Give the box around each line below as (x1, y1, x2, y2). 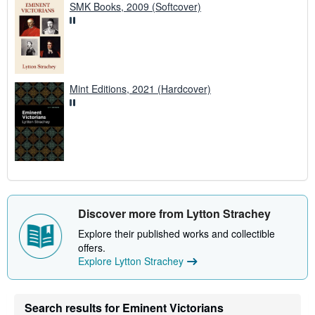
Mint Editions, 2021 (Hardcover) (70, 82, 211, 96)
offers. (78, 240, 105, 255)
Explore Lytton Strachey (78, 254, 184, 269)
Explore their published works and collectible (78, 226, 275, 241)
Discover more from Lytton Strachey (78, 205, 271, 222)
